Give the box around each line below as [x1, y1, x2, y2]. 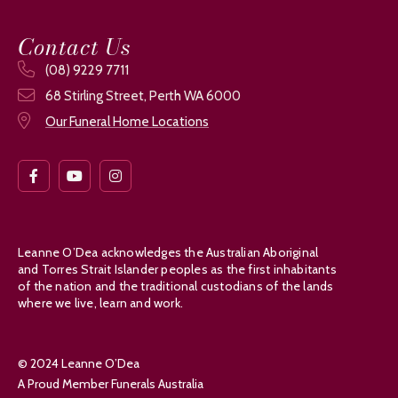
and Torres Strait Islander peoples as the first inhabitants [18, 261, 337, 278]
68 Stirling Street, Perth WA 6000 [45, 88, 241, 105]
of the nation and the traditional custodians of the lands [18, 278, 334, 295]
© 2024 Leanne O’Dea [18, 355, 139, 372]
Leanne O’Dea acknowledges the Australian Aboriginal [18, 244, 319, 261]
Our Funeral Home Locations [45, 114, 209, 131]
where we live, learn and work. [18, 295, 183, 312]
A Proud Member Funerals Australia [18, 376, 203, 393]
